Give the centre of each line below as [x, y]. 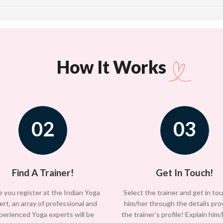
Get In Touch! [184, 173]
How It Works [111, 67]
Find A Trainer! [43, 173]
